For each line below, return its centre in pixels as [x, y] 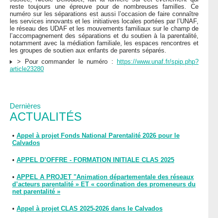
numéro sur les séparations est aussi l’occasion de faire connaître [104, 14]
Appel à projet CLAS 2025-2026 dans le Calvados [90, 208]
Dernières [25, 106]
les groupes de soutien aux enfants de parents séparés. [88, 51]
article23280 [27, 69]
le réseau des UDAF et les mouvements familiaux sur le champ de [104, 29]
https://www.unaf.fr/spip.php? [158, 62]
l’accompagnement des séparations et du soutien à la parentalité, [104, 36]
